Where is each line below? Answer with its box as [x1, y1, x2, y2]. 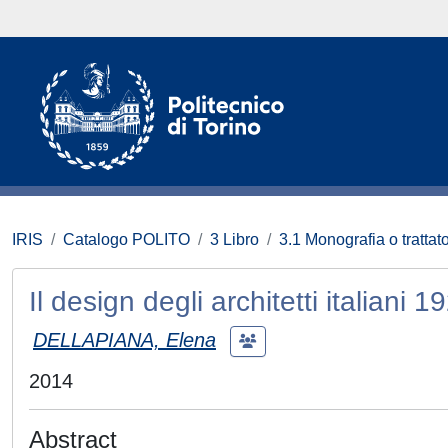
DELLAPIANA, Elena [33, 328, 216, 351]
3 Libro [210, 231, 259, 248]
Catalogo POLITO [63, 231, 190, 248]
